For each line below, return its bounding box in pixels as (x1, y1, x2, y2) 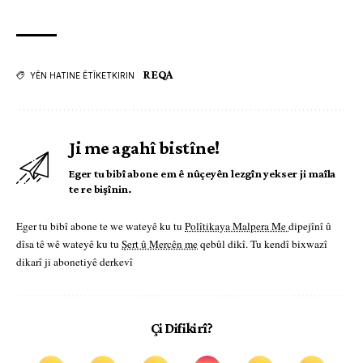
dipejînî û (288, 219, 331, 234)
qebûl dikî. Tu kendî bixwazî (198, 237, 327, 252)
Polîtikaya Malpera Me (185, 219, 288, 234)
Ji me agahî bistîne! (69, 138, 220, 159)
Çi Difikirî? (150, 320, 213, 337)
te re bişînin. (69, 182, 132, 196)
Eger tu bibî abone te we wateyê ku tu (16, 219, 185, 234)
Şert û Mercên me (122, 237, 198, 252)
